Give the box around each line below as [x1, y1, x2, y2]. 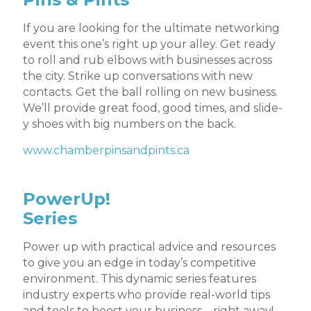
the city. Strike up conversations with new [23, 69, 253, 83]
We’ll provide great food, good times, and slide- [23, 101, 283, 115]
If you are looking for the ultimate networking [23, 22, 280, 35]
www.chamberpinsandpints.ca [23, 144, 190, 158]
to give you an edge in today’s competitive [23, 256, 256, 270]
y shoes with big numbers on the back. [23, 117, 236, 131]
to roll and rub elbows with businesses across [23, 53, 272, 67]
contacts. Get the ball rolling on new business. [23, 85, 278, 99]
